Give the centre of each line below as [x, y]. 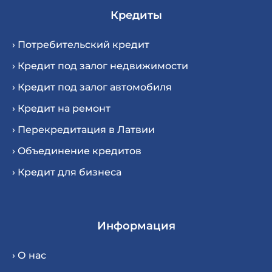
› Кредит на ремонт [61, 109]
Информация [136, 226]
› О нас [29, 256]
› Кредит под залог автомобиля [92, 87]
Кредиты [136, 15]
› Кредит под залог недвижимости [100, 66]
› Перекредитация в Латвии [83, 130]
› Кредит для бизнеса [67, 172]
